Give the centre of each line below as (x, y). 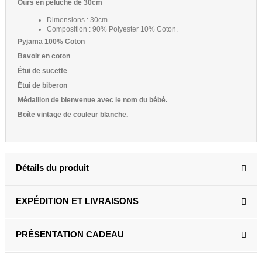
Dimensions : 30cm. (78, 20)
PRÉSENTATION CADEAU (70, 234)
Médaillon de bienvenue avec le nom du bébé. (92, 100)
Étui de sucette (42, 70)
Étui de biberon (42, 85)
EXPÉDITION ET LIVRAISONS (77, 201)
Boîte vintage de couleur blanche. (73, 114)
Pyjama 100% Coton (51, 41)
